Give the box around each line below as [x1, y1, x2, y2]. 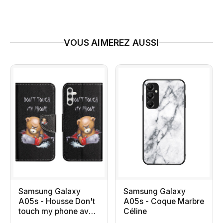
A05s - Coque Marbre [123, 197, 204, 207]
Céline [123, 207, 147, 217]
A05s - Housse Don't [18, 197, 95, 207]
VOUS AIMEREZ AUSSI [64, 37, 159, 48]
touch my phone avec [18, 207, 98, 217]
